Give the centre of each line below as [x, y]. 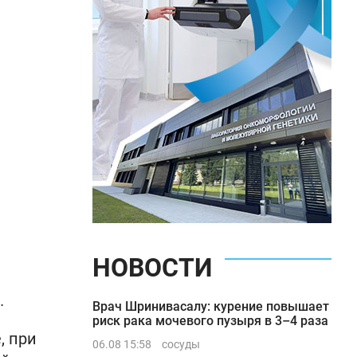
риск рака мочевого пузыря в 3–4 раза [210, 321]
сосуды [181, 344]
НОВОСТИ [152, 268]
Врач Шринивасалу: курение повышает [211, 306]
